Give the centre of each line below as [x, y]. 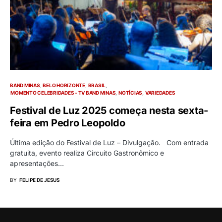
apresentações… [37, 164]
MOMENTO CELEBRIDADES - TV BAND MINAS [63, 93]
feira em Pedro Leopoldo [68, 123]
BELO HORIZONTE [64, 85]
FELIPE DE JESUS [39, 180]
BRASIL [97, 85]
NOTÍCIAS [130, 93]
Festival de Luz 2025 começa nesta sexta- [109, 111]
